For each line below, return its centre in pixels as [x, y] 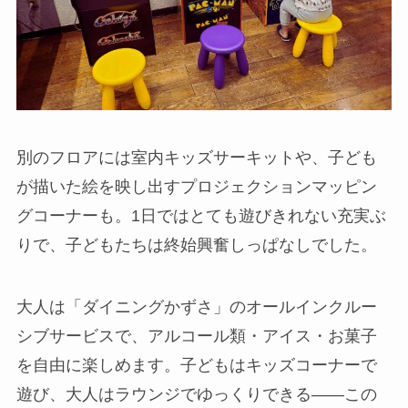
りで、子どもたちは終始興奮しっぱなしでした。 [196, 245]
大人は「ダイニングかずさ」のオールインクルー [196, 306]
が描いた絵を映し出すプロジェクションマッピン [196, 187]
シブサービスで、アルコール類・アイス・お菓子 [196, 336]
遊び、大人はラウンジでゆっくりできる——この [196, 394]
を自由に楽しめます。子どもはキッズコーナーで [196, 365]
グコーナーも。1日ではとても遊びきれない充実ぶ [201, 216]
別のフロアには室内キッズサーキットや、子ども [196, 158]
